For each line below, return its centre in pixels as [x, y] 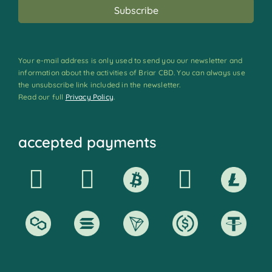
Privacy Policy [90, 97]
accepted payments [87, 142]
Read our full [42, 97]
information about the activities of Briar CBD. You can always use [131, 73]
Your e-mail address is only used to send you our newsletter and [130, 60]
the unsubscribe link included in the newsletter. [99, 85]
